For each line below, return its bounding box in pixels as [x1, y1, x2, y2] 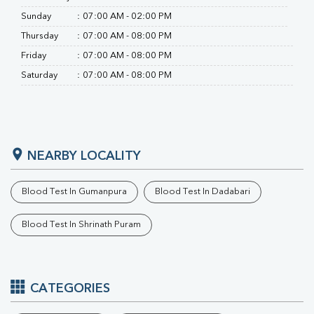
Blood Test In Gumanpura [22, 187, 127, 196]
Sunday [21, 12, 51, 21]
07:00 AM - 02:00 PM [83, 12, 172, 21]
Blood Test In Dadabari [155, 187, 250, 196]
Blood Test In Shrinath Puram [22, 220, 141, 229]
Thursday [21, 32, 58, 41]
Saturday [21, 71, 57, 80]
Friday [21, 51, 46, 60]
